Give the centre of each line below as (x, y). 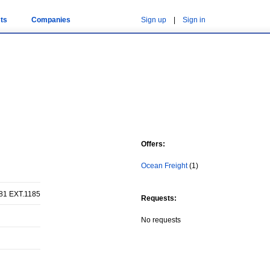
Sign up (154, 20)
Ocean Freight (164, 166)
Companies (51, 20)
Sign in (194, 20)
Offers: (153, 144)
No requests (161, 220)
